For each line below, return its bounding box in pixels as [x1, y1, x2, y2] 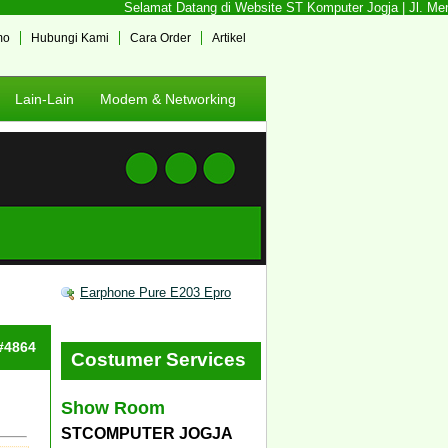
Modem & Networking [100, 91, 236, 107]
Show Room [61, 397, 165, 418]
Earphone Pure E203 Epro [80, 285, 231, 300]
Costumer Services [71, 349, 246, 370]
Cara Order [130, 31, 191, 45]
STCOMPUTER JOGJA [61, 424, 233, 442]
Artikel [212, 31, 246, 45]
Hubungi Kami [31, 31, 109, 45]
